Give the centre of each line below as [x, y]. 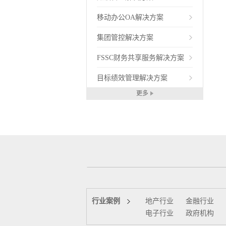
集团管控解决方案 [125, 38]
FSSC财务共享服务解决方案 [140, 58]
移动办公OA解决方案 [130, 17]
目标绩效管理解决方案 [132, 78]
